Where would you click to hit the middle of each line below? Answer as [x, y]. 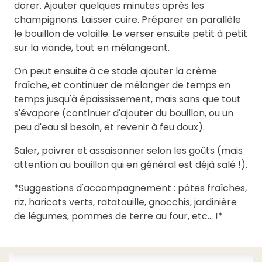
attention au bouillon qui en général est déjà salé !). [131, 165]
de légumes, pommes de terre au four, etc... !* [118, 216]
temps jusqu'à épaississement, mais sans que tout [127, 99]
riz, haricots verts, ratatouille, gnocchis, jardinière [125, 202]
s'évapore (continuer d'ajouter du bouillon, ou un [124, 113]
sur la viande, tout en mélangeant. [92, 48]
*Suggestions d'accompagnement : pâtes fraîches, [130, 188]
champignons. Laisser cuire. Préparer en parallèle [127, 20]
